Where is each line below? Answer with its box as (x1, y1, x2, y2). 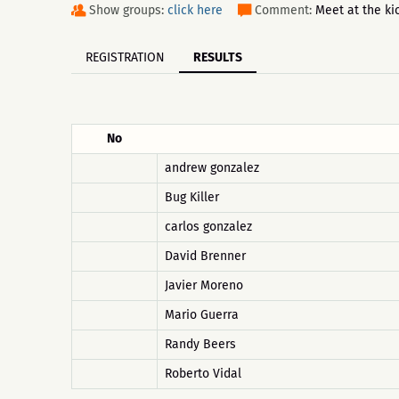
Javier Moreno (165, 278, 243, 293)
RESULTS (193, 50, 242, 65)
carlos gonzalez (165, 219, 252, 234)
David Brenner (165, 248, 246, 264)
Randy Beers (165, 337, 236, 352)
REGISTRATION (85, 50, 165, 65)
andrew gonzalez (165, 160, 259, 175)
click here (167, 3, 223, 18)
